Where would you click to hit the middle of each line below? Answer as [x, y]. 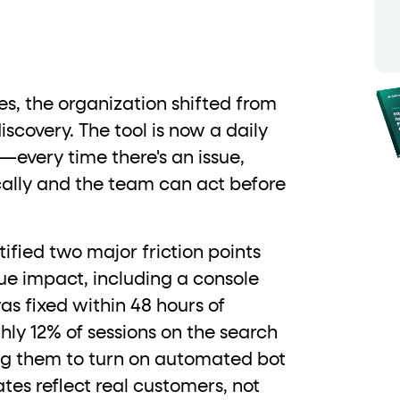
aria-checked [90, 49]
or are [48, 18]
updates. [160, 50]
